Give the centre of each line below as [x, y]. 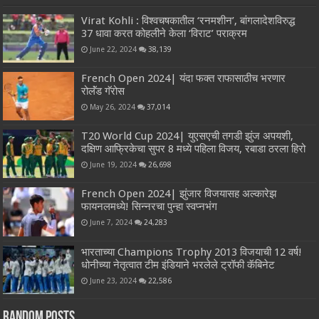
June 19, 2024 [114, 165]
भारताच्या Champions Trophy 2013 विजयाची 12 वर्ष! [192, 252]
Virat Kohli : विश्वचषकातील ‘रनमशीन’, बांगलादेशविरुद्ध [188, 20]
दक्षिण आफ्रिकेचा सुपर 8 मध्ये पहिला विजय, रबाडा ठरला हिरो [194, 149]
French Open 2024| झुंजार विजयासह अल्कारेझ [179, 194]
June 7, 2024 [111, 223]
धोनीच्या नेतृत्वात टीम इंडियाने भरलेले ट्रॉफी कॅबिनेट [178, 265]
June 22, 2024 [114, 49]
